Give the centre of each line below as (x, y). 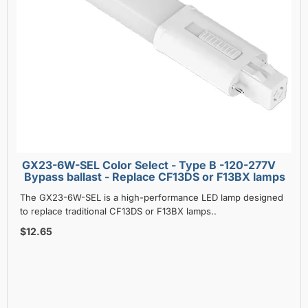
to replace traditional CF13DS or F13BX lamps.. (118, 211)
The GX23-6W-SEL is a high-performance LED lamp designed (152, 197)
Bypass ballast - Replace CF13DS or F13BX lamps (155, 176)
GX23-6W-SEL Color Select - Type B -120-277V (62, 165)
